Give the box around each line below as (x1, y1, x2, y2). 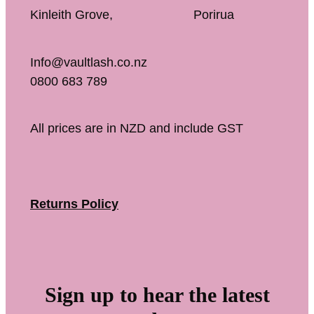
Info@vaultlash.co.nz (30, 55, 147, 69)
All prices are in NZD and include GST (30, 121, 243, 136)
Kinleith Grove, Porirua (30, 8, 234, 22)
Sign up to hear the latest (44, 282, 270, 306)
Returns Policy (30, 197, 118, 212)
